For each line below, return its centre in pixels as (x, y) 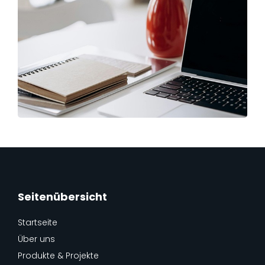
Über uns (36, 239)
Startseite (38, 222)
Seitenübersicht (62, 197)
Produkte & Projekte (58, 256)
